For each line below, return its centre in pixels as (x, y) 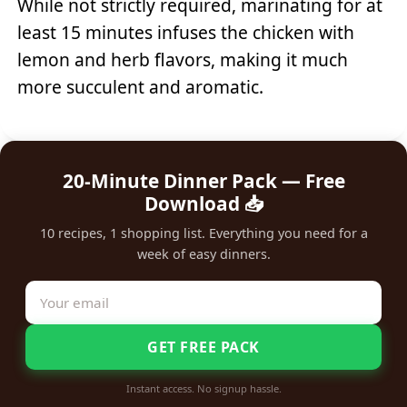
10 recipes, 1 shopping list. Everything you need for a (203, 233)
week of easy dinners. (203, 254)
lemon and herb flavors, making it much (183, 59)
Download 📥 (203, 204)
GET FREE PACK (203, 347)
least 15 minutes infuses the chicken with (186, 32)
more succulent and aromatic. (141, 86)
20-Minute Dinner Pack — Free (203, 181)
